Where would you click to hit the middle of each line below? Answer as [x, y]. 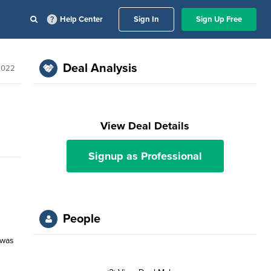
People [82, 219]
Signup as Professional [145, 156]
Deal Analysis [100, 68]
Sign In [146, 19]
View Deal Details [145, 126]
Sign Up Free [219, 19]
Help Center [81, 19]
